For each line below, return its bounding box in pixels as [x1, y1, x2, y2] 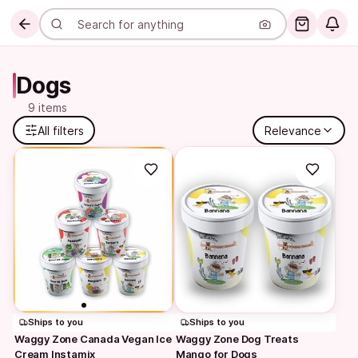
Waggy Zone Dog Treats [175, 332, 299, 345]
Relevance [264, 123, 321, 137]
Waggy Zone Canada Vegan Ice [14, 332, 172, 345]
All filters [37, 123, 84, 137]
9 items [28, 101, 67, 114]
